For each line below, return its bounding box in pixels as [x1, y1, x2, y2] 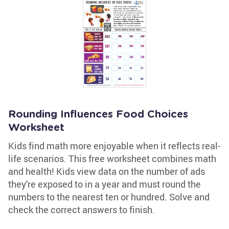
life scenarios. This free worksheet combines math [8, 152, 216, 165]
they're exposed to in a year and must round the [8, 178, 201, 190]
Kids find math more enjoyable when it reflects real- [8, 140, 220, 152]
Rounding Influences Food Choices [8, 109, 188, 120]
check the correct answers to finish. [8, 203, 155, 216]
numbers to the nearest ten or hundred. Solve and [8, 191, 210, 203]
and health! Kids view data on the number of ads [8, 165, 205, 177]
